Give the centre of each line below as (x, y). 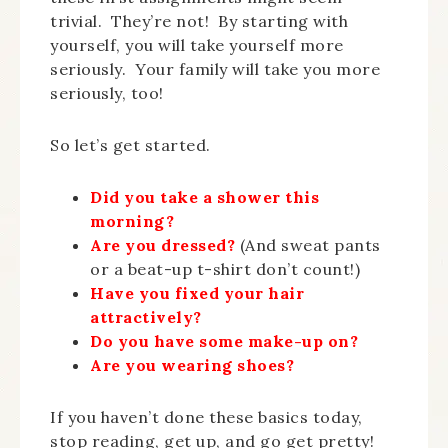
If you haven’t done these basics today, (206, 417)
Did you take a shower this (204, 197)
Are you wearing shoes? (192, 365)
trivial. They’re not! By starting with (199, 21)
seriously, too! (107, 93)
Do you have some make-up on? (224, 341)
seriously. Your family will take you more (215, 69)
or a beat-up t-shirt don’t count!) (225, 269)
